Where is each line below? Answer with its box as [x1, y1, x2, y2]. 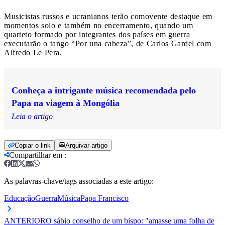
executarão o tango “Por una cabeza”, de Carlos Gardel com [4, 39, 211, 48]
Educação [4, 193, 35, 202]
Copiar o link [15, 141, 51, 149]
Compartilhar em [9, 150, 62, 159]
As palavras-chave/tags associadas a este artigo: [4, 176, 154, 185]
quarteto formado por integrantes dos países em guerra [4, 30, 190, 39]
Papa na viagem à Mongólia [12, 97, 120, 108]
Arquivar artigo [65, 141, 107, 149]
